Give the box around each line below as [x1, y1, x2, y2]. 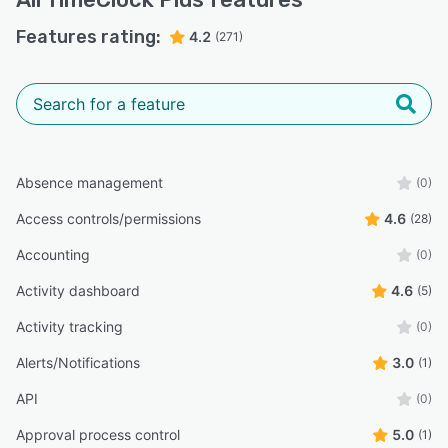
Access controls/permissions [16, 210, 201, 228]
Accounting [16, 246, 90, 264]
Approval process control [16, 426, 180, 444]
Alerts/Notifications [16, 354, 140, 372]
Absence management [16, 174, 163, 192]
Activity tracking [16, 318, 123, 336]
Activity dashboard [16, 282, 140, 300]
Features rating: [16, 26, 161, 49]
